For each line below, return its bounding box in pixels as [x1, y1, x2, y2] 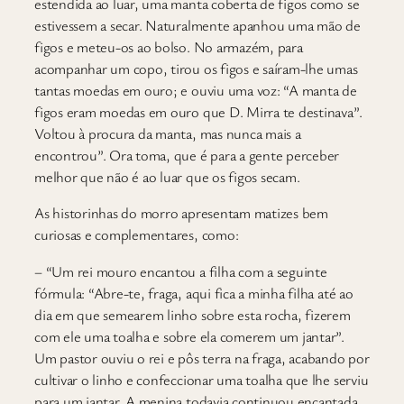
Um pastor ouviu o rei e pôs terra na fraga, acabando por [34, 347, 370, 368]
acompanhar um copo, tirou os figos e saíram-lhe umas [34, 58, 358, 78]
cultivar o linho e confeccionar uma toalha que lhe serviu [34, 369, 369, 390]
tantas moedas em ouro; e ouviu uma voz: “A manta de [34, 79, 357, 100]
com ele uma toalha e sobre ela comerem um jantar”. [34, 326, 345, 346]
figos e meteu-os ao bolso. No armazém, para [34, 36, 303, 57]
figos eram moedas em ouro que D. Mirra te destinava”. [34, 101, 363, 122]
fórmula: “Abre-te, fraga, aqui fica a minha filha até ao [34, 282, 353, 303]
